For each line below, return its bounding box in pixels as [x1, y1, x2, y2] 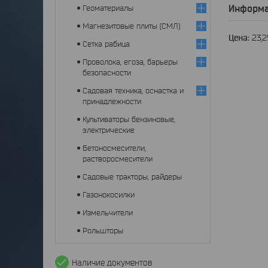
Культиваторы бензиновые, [83, 115, 175, 124]
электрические [83, 126, 135, 135]
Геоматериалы [83, 4, 133, 13]
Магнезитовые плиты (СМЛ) [83, 22, 180, 31]
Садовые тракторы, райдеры [83, 172, 182, 181]
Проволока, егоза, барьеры [83, 57, 178, 66]
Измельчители [83, 208, 133, 217]
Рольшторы [83, 226, 123, 235]
